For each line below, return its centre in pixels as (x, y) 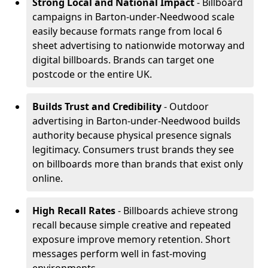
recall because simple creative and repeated (132, 225)
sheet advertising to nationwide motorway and (138, 45)
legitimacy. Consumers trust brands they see (133, 150)
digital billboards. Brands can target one (123, 60)
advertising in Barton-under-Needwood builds (136, 121)
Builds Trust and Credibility (97, 106)
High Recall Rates (74, 211)
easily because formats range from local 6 (127, 31)
